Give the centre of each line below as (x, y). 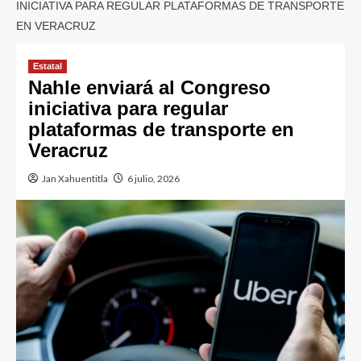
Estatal (48, 66)
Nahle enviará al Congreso (149, 87)
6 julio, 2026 (154, 178)
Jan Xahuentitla (75, 178)
